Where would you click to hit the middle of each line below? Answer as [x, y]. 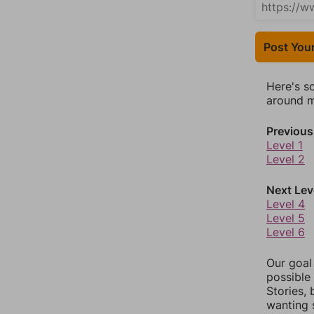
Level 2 [286, 159]
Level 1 [285, 145]
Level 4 [286, 204]
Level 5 [286, 218]
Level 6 [286, 232]
